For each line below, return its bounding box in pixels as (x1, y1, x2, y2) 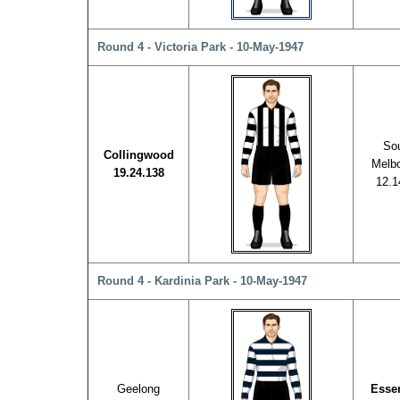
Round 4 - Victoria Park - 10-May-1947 (97, 40, 304, 54)
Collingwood (103, 148, 174, 162)
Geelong (117, 382, 160, 396)
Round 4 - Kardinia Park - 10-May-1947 (97, 274, 307, 287)
